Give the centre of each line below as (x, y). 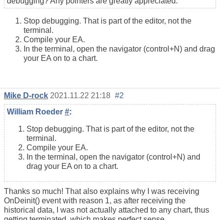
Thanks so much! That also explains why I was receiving (102, 191)
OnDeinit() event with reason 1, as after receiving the (95, 200)
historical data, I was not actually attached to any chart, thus (107, 210)
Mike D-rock (26, 95)
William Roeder (36, 111)
